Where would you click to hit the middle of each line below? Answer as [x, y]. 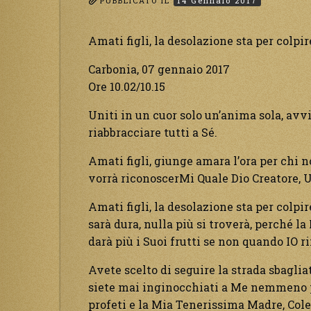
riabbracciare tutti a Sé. [153, 133]
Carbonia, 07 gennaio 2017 [159, 69]
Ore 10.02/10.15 [127, 87]
